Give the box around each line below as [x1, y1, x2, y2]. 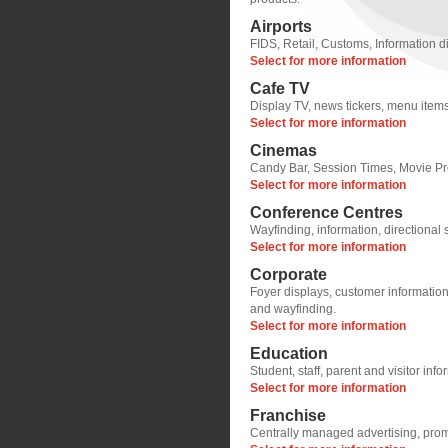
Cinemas [250, 142, 317, 159]
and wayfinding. [250, 302, 336, 316]
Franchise [250, 407, 326, 424]
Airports [250, 18, 312, 35]
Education [250, 345, 328, 362]
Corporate [250, 266, 327, 283]
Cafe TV [250, 80, 310, 97]
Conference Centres [250, 204, 403, 221]
